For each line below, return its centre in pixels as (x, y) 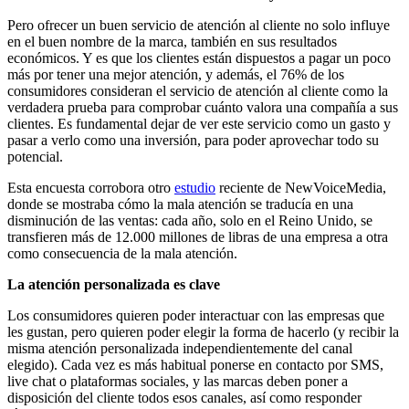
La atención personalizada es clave (114, 284)
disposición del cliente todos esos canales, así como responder (184, 397)
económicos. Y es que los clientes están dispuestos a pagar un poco (199, 58)
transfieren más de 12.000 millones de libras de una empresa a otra (198, 236)
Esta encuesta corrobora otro (91, 187)
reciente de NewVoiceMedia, (301, 187)
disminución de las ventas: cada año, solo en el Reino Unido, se (190, 220)
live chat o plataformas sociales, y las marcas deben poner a (178, 381)
